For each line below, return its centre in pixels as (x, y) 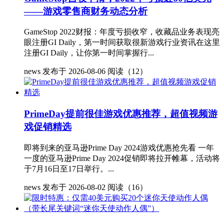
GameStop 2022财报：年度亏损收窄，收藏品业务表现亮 (122, 32)
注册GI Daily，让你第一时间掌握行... (89, 53)
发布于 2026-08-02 (74, 187)
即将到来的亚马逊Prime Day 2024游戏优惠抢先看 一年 (119, 147)
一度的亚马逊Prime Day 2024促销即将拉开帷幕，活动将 (122, 158)
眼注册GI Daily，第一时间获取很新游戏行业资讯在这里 (122, 42)
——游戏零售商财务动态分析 (86, 11)
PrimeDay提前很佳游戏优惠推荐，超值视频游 (121, 114)
